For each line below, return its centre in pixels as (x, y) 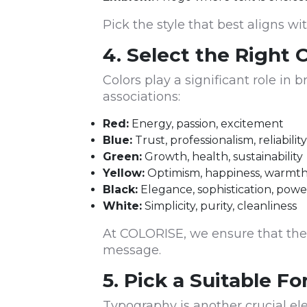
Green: (122, 157)
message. (132, 250)
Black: (120, 190)
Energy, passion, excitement (206, 124)
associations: (142, 97)
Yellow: (124, 173)
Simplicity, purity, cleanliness (219, 206)
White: (122, 206)
